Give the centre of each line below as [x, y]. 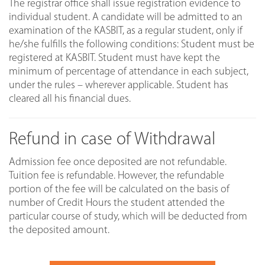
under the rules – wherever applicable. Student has [119, 85]
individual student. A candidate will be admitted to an [126, 17]
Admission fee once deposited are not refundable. [118, 162]
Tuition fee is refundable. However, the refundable [117, 176]
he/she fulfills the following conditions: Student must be [132, 44]
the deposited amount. [59, 230]
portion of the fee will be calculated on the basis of [119, 189]
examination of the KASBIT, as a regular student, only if [126, 31]
